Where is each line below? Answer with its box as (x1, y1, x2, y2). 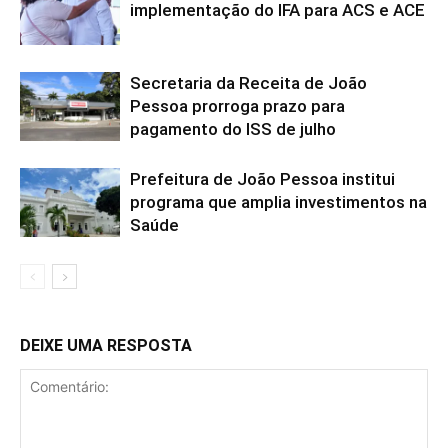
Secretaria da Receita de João (130, 72, 367, 93)
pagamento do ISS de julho (130, 118, 336, 139)
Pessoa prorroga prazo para (130, 95, 345, 116)
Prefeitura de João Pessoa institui (130, 168, 395, 189)
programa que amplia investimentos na (130, 191, 427, 212)
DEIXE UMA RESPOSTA (20, 335, 192, 355)
